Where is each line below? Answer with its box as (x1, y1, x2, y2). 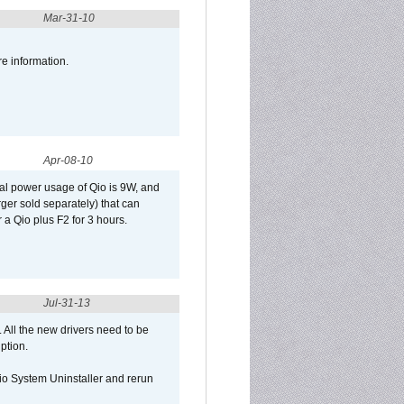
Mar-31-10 (43, 12, 95, 24)
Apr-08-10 (43, 154, 93, 167)
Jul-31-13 (43, 297, 90, 309)
